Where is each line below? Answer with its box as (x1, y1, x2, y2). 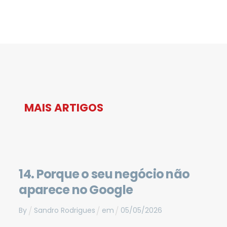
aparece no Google (19, 181, 133, 199)
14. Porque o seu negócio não (19, 166, 190, 183)
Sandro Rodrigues (33, 205, 95, 216)
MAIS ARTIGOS (24, 100, 103, 116)
